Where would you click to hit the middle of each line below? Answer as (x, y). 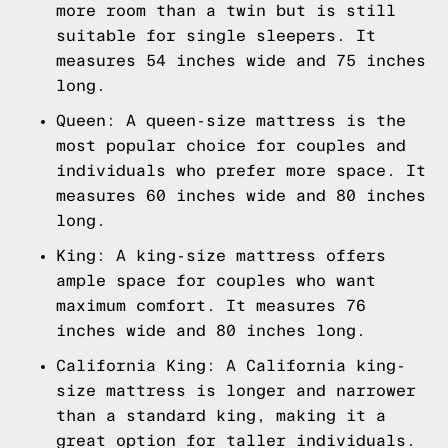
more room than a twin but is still (226, 10)
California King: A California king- (231, 365)
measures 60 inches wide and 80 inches (241, 195)
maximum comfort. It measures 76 (211, 305)
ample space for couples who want (216, 280)
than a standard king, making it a (221, 415)
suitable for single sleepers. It (216, 35)
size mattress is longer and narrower (236, 390)
